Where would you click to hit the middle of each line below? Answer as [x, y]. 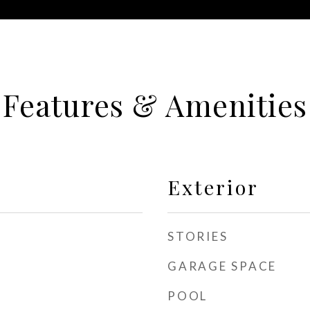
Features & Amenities [155, 104]
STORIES [198, 236]
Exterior [213, 187]
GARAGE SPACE [222, 266]
